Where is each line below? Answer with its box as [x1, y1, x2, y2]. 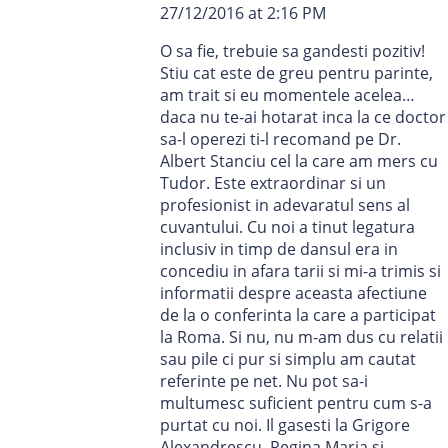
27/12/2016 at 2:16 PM [160, 2, 326, 25]
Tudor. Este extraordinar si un [160, 172, 386, 195]
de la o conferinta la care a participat [160, 304, 436, 327]
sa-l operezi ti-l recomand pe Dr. [160, 128, 401, 151]
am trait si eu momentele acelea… [160, 84, 415, 107]
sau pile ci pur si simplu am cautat [160, 348, 416, 371]
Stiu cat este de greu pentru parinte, [160, 62, 433, 85]
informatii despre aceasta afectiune [160, 282, 427, 305]
